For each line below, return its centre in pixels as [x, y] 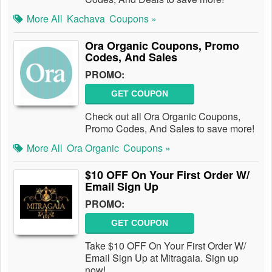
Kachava [86, 19]
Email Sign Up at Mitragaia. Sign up [162, 258]
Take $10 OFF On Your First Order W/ [165, 246]
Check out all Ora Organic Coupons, [163, 116]
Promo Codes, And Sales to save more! [170, 128]
